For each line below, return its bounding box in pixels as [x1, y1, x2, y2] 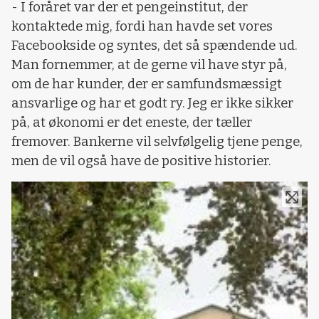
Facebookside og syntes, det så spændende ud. [11, 38, 298, 54]
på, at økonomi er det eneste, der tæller [11, 115, 252, 131]
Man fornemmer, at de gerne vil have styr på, [11, 57, 287, 73]
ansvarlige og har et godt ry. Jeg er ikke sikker [11, 95, 293, 112]
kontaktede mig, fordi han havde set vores [11, 19, 273, 35]
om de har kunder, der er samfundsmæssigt [11, 76, 282, 93]
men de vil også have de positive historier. [11, 153, 271, 169]
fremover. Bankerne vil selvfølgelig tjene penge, [11, 134, 303, 150]
